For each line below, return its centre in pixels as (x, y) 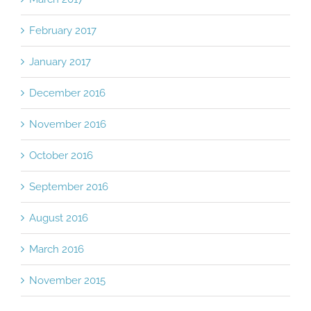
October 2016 (61, 156)
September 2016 (69, 187)
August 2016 (59, 218)
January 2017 (60, 62)
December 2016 (67, 93)
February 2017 (63, 31)
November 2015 (67, 281)
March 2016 (57, 250)
